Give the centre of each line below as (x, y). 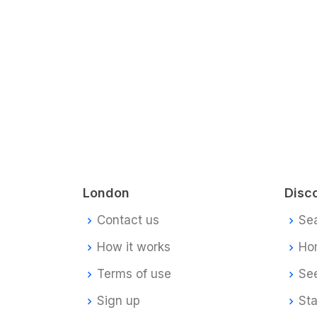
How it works (134, 247)
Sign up (119, 301)
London (106, 192)
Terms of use (134, 274)
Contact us (128, 220)
